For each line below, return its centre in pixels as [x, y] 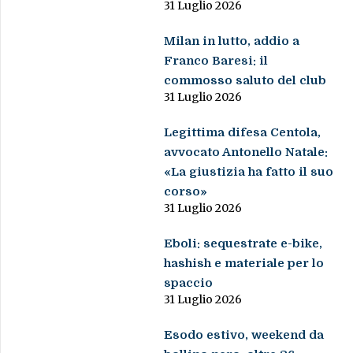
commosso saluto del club [245, 81]
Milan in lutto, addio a [232, 41]
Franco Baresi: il [216, 61]
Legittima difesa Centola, [243, 133]
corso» [186, 192]
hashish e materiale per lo [244, 264]
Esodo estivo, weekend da [244, 335]
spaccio [189, 283]
